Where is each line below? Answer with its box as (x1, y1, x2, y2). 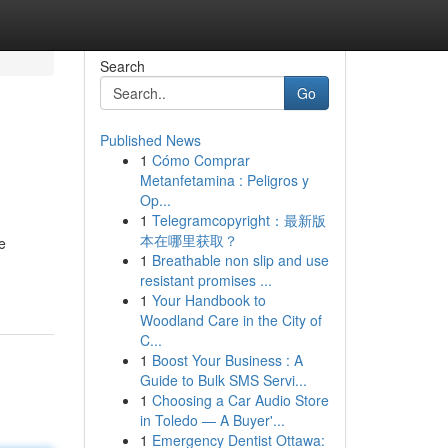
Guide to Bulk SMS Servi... (139, 370, 307, 390)
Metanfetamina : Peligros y (139, 170, 309, 190)
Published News (99, 130, 201, 150)
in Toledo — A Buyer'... (139, 410, 285, 430)
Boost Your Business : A (151, 350, 303, 370)
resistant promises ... (139, 270, 272, 290)
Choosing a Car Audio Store (151, 390, 329, 410)
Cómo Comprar (151, 150, 250, 170)
